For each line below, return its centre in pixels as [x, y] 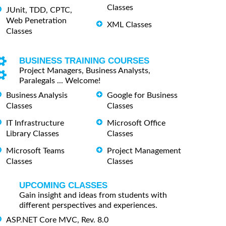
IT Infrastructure [35, 123]
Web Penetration [36, 21]
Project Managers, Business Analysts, [85, 71]
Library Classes [33, 133]
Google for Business [142, 96]
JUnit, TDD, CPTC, [39, 10]
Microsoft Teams [35, 151]
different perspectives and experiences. [88, 205]
